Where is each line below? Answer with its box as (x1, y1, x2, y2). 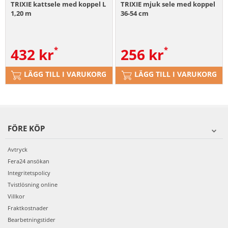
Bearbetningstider (8, 215, 55, 223)
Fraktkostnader (8, 204, 48, 212)
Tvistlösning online (8, 180, 58, 188)
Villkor (8, 192, 25, 200)
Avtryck (8, 145, 27, 153)
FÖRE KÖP (8, 123, 45, 133)
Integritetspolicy (8, 168, 50, 177)
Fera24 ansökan (8, 157, 49, 165)
